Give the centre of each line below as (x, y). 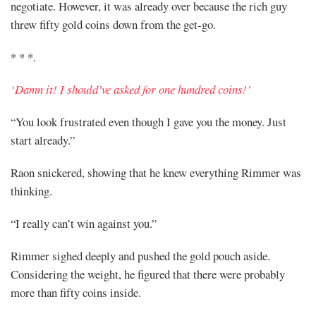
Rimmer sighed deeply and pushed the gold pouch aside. (140, 255)
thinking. (31, 190)
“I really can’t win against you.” (84, 223)
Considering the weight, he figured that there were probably (148, 274)
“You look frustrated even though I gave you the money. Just (148, 121)
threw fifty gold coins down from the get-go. (115, 24)
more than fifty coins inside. (76, 292)
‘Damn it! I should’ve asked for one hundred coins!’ (131, 89)
